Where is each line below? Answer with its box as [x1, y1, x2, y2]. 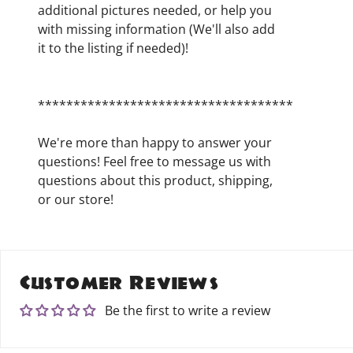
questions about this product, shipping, [38, 172, 273, 189]
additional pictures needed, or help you [38, 2, 272, 19]
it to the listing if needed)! [38, 39, 188, 57]
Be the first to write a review [105, 302, 270, 319]
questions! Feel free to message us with [38, 153, 271, 170]
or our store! [38, 191, 113, 208]
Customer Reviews [20, 271, 219, 294]
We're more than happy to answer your [38, 134, 272, 151]
